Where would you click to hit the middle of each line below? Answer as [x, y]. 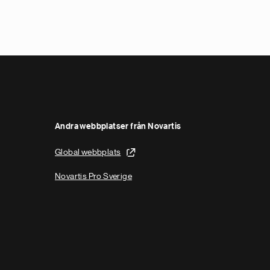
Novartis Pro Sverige [93, 176]
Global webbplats [88, 152]
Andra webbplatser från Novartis [118, 127]
